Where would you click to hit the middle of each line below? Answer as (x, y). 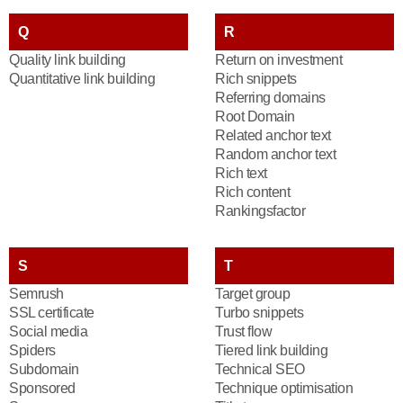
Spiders (32, 350)
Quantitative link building (82, 79)
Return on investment (278, 60)
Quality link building (67, 60)
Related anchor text (273, 135)
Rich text (241, 173)
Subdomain (44, 369)
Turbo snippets (259, 313)
